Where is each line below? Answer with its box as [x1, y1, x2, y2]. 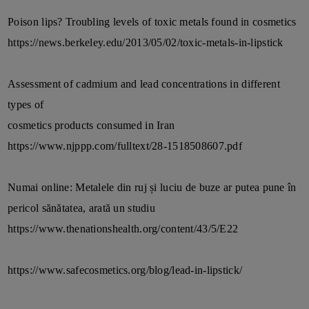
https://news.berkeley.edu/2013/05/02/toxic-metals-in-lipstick [8, 37, 283, 49]
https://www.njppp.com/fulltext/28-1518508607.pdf [8, 140, 243, 152]
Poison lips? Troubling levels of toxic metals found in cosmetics [8, 16, 297, 28]
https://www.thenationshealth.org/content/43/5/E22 [8, 223, 239, 235]
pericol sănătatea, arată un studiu [8, 202, 155, 215]
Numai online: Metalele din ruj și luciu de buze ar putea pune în [8, 181, 297, 194]
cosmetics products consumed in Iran [8, 119, 175, 132]
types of [8, 99, 44, 111]
